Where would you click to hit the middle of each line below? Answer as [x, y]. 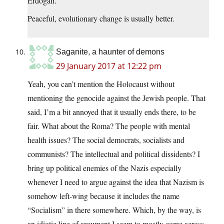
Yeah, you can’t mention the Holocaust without [101, 84]
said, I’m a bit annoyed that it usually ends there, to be [112, 112]
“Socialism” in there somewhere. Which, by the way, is [114, 210]
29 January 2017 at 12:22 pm [109, 66]
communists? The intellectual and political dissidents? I [114, 154]
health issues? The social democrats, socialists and [106, 140]
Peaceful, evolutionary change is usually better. [101, 18]
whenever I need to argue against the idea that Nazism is [116, 182]
